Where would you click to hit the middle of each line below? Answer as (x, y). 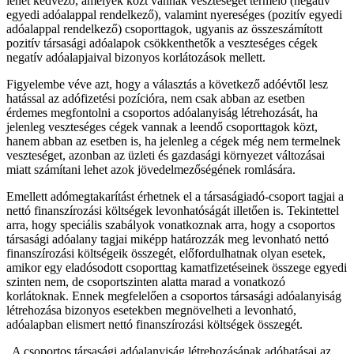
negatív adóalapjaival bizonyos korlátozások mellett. (136, 57)
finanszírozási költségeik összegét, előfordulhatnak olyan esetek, (166, 253)
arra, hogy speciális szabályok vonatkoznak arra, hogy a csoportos (171, 224)
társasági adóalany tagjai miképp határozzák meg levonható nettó (168, 239)
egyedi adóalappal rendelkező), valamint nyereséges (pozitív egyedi (174, 14)
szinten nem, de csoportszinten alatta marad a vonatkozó (146, 281)
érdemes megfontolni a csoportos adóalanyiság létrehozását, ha (162, 112)
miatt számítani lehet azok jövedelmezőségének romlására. (151, 169)
